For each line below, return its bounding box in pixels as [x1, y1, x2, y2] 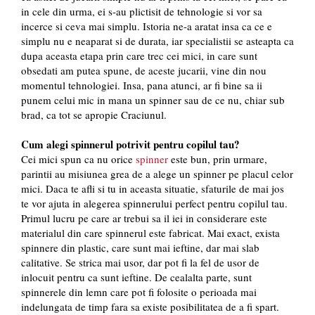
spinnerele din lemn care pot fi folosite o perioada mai [21, 285, 257, 300]
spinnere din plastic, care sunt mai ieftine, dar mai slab [21, 240, 259, 255]
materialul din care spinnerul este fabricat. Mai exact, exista [21, 226, 280, 240]
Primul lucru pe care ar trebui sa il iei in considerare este [21, 211, 267, 226]
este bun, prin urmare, [168, 152, 267, 167]
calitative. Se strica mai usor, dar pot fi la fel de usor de [21, 255, 259, 270]
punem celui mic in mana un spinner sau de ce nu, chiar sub [21, 93, 285, 108]
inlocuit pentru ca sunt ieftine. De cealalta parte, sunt [21, 270, 252, 285]
